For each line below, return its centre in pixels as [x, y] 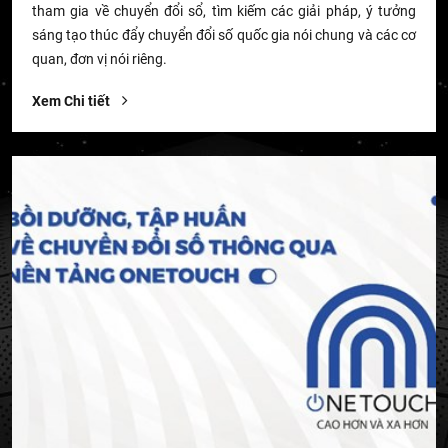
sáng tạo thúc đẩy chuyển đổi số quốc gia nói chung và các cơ [224, 34]
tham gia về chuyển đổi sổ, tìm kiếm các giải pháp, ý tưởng [224, 10]
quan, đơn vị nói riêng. [99, 58]
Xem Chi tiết [72, 100]
